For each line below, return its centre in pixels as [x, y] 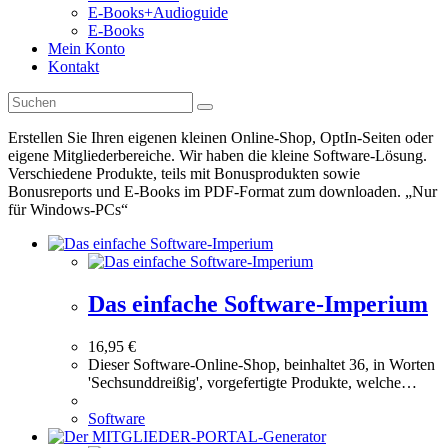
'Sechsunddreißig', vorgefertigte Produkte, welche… [252, 382]
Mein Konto [86, 48]
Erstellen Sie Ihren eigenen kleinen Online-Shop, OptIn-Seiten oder [220, 137]
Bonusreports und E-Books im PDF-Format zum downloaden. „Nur [222, 191]
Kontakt [73, 66]
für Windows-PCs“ [68, 209]
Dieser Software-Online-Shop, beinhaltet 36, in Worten [261, 364]
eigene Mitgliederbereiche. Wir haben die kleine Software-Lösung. [217, 155]
